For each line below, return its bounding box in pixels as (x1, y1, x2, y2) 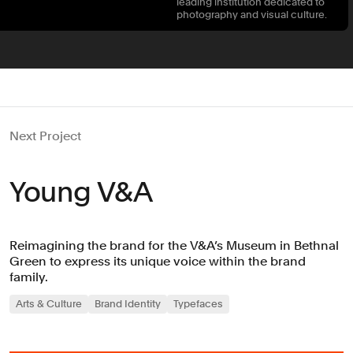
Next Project (9, 128, 81, 144)
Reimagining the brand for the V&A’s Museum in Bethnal (9, 238, 339, 254)
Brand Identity (95, 298, 161, 310)
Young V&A (9, 175, 153, 210)
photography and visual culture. (176, 9, 327, 21)
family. (9, 269, 48, 285)
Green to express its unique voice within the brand (9, 254, 306, 269)
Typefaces (173, 298, 223, 310)
